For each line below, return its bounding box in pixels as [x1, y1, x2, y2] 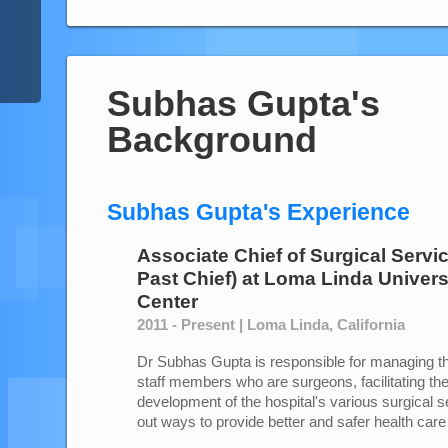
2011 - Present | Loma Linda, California [137, 316, 405, 333]
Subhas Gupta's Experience [107, 199, 410, 225]
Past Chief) [137, 268, 237, 289]
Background [107, 119, 317, 160]
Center [137, 291, 198, 312]
